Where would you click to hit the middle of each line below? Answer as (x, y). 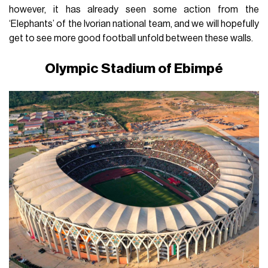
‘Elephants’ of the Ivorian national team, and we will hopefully (134, 24)
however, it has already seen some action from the (134, 9)
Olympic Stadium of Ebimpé (134, 68)
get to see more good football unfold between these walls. (131, 38)
